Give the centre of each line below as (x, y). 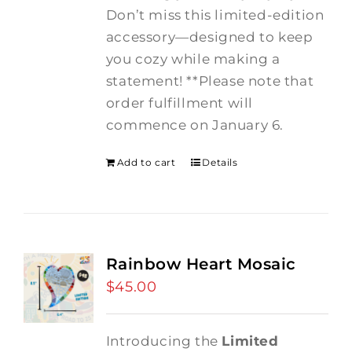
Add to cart (146, 162)
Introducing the (164, 341)
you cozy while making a (193, 59)
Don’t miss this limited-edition (215, 15)
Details (220, 162)
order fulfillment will (179, 103)
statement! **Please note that (210, 81)
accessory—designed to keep (209, 37)
